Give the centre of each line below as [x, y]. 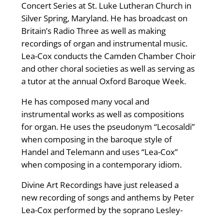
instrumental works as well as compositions [102, 114]
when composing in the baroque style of [96, 139]
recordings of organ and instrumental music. [104, 44]
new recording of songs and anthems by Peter [108, 198]
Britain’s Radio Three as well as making [93, 31]
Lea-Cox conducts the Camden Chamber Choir [108, 56]
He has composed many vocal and [85, 102]
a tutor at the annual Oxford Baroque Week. [103, 81]
